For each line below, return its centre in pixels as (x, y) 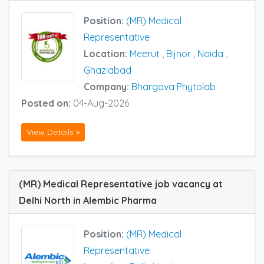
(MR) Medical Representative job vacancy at (121, 184)
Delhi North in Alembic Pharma (88, 201)
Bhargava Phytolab (174, 86)
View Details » (53, 132)
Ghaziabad (108, 70)
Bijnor (179, 53)
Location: (107, 53)
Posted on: (47, 103)
